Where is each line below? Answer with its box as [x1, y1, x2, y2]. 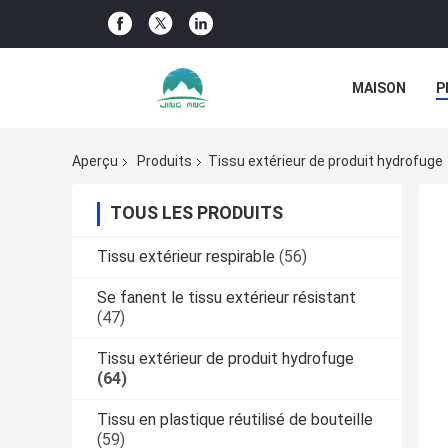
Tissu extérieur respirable [97, 247, 275, 267]
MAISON [352, 80, 406, 96]
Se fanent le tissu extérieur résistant [97, 288, 356, 308]
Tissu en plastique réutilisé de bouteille [97, 410, 373, 430]
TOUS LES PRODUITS [110, 202, 283, 224]
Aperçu [72, 153, 118, 170]
